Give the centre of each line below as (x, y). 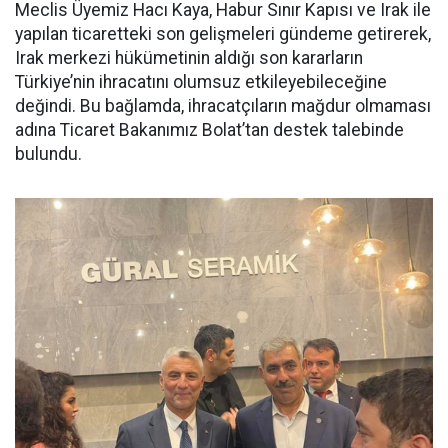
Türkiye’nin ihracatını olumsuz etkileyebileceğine (201, 81)
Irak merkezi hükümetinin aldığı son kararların (189, 57)
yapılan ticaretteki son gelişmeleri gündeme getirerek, (223, 33)
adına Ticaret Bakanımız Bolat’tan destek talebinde (209, 129)
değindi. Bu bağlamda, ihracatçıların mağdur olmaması (223, 105)
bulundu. (48, 153)
